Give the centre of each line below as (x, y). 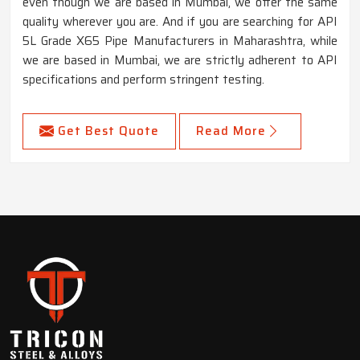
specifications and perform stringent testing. (143, 80)
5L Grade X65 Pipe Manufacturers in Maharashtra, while (180, 41)
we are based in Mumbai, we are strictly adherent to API (180, 61)
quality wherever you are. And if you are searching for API (180, 22)
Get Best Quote (108, 131)
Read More (231, 131)
